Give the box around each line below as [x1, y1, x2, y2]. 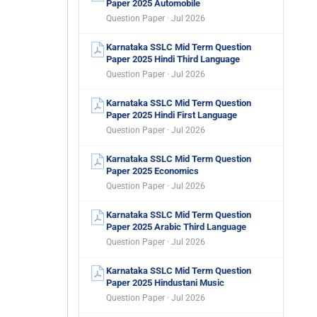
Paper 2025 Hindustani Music [106, 277, 224, 288]
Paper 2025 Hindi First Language [106, 110, 237, 120]
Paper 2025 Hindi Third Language [106, 54, 240, 64]
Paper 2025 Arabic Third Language [106, 221, 246, 232]
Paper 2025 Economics [106, 166, 199, 176]
